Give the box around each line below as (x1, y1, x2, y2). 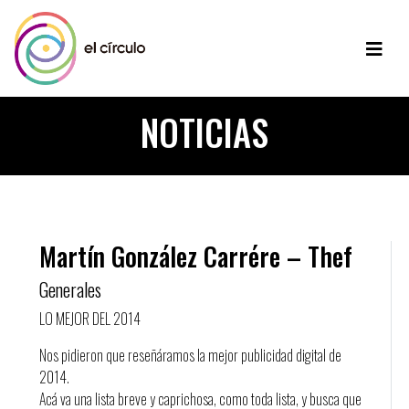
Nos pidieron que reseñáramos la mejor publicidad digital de (38, 344, 341, 366)
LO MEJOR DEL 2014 (38, 308, 141, 330)
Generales (38, 276, 101, 303)
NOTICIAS (141, 106, 268, 158)
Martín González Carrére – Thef (38, 237, 352, 275)
